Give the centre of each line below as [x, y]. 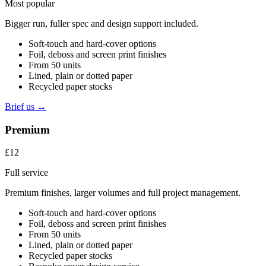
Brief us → [26, 106]
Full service [26, 173]
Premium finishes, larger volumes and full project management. [123, 193]
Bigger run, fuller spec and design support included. [102, 23]
